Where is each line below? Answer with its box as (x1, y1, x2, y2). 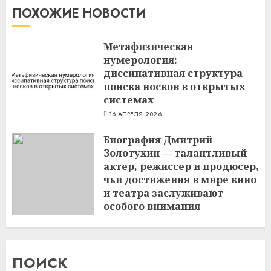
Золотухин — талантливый (103, 146, 247, 160)
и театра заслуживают (103, 186, 223, 200)
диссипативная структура (103, 67, 243, 80)
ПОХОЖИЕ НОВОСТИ (12, 4, 146, 22)
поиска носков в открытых (103, 80, 245, 94)
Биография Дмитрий (103, 132, 212, 146)
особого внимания (103, 199, 200, 213)
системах (103, 93, 154, 107)
